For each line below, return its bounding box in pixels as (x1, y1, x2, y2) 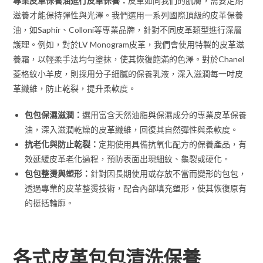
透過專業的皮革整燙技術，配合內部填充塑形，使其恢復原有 (25, 183, 247, 194)
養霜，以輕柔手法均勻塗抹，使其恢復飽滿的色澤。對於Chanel (13, 54, 245, 65)
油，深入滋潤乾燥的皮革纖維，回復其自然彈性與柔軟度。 (25, 124, 239, 135)
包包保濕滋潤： (25, 110, 83, 120)
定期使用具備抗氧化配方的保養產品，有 (99, 139, 247, 150)
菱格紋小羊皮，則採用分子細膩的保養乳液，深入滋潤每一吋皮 (13, 69, 244, 79)
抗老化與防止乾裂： (25, 139, 99, 150)
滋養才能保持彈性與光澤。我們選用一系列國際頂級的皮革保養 (13, 10, 244, 21)
